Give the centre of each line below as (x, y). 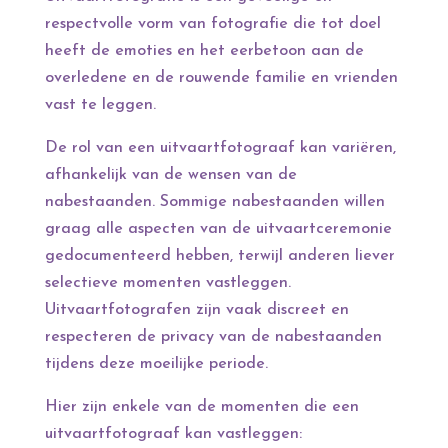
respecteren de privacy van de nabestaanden (213, 337)
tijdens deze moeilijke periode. (156, 364)
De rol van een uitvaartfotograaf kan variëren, (220, 148)
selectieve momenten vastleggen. (167, 283)
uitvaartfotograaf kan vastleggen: (173, 434)
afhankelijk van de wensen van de (170, 175)
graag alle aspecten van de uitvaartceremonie (218, 229)
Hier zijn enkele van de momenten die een (201, 407)
